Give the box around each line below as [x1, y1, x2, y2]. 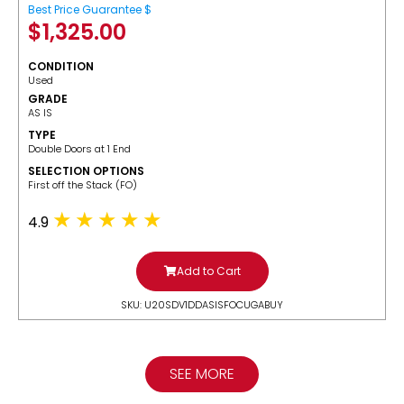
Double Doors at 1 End [28, 142, 131, 157]
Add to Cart [176, 263, 241, 280]
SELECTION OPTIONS [28, 163, 144, 179]
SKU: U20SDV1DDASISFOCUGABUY [121, 298, 283, 313]
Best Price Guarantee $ [28, 2, 151, 18]
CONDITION [28, 59, 94, 75]
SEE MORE [170, 363, 234, 385]
